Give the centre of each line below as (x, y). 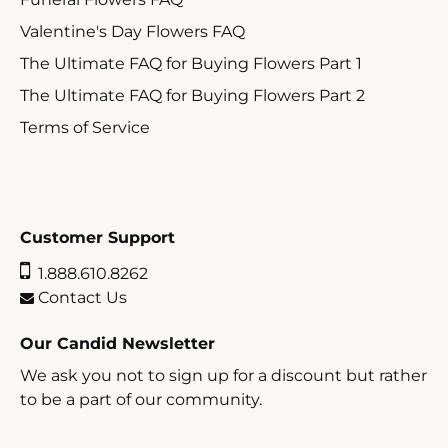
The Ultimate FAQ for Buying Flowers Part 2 (192, 96)
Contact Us (80, 298)
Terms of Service (85, 128)
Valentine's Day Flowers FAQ (132, 32)
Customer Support (97, 238)
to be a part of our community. (141, 400)
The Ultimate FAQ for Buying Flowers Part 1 (191, 64)
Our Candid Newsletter (117, 344)
